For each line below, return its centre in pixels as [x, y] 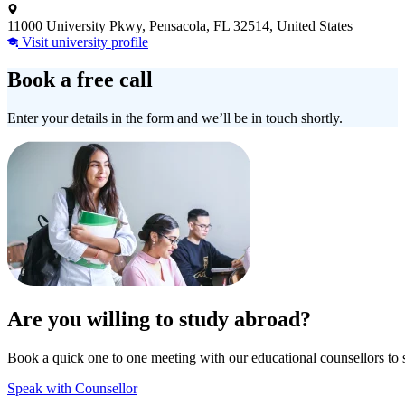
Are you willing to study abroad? [159, 320]
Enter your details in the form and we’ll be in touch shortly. [175, 118]
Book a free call [80, 80]
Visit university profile [83, 42]
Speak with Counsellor [72, 389]
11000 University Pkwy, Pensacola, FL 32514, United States [180, 25]
